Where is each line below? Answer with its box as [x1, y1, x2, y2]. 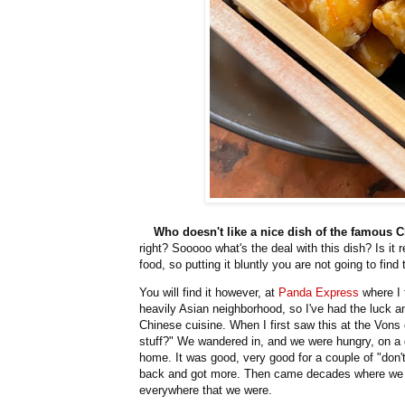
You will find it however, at [139, 286, 278, 300]
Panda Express [278, 286, 359, 300]
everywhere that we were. [139, 383, 272, 398]
